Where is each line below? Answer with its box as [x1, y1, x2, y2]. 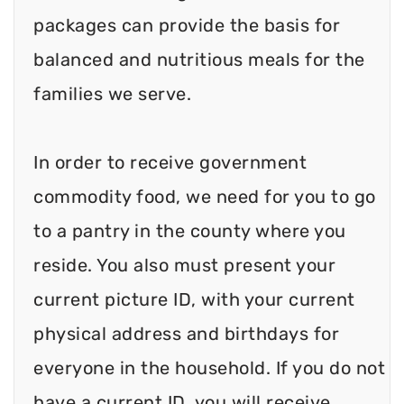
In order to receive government [33, 151, 307, 173]
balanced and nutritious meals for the [33, 48, 365, 70]
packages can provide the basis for [33, 14, 340, 36]
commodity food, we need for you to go [33, 185, 376, 207]
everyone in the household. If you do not [33, 356, 385, 379]
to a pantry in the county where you [33, 219, 346, 242]
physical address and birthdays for [33, 322, 339, 344]
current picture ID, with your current [33, 288, 355, 310]
